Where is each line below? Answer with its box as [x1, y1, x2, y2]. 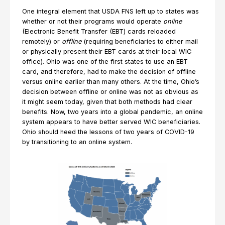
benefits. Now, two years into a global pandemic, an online [22, 108, 203, 116]
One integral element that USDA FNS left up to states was [22, 8, 199, 15]
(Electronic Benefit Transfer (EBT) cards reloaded [22, 28, 176, 35]
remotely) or [22, 38, 62, 45]
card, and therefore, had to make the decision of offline [22, 68, 196, 75]
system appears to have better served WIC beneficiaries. [22, 118, 200, 126]
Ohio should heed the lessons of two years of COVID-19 [22, 128, 194, 136]
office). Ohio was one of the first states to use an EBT [22, 58, 188, 65]
